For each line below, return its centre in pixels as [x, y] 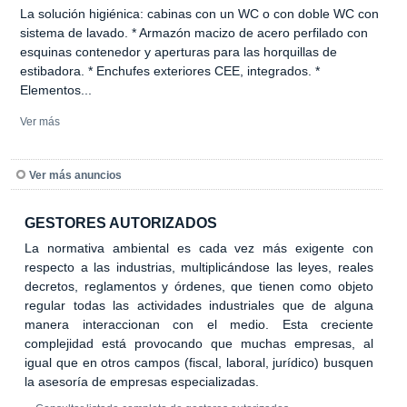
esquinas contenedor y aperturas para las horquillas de [179, 51]
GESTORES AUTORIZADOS [121, 223]
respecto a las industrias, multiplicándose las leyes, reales [199, 267]
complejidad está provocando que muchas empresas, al [199, 343]
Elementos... [56, 89]
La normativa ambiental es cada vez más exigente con [199, 248]
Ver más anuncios [75, 175]
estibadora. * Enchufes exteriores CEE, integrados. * [170, 70]
